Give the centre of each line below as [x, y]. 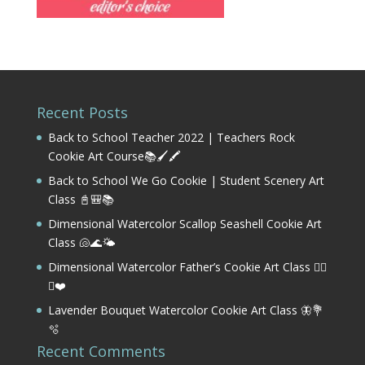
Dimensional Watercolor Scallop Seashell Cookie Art [185, 224]
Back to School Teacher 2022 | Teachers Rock [171, 138]
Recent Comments [101, 352]
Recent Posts [82, 113]
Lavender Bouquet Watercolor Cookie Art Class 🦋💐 [185, 310]
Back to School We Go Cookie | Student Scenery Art [186, 181]
